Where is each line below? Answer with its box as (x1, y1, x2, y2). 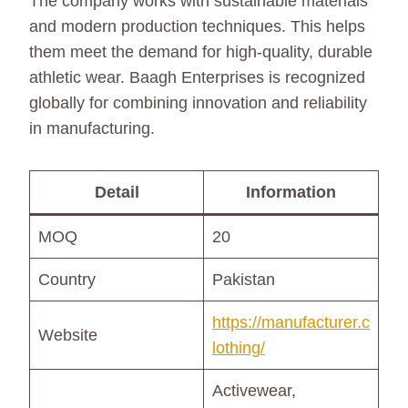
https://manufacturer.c (212, 313, 370, 331)
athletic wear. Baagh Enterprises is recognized (29, 68, 365, 87)
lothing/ (212, 339, 265, 357)
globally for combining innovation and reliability (29, 94, 367, 112)
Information (246, 183, 336, 201)
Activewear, (212, 382, 296, 400)
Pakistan (212, 270, 275, 289)
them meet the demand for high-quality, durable (29, 43, 372, 61)
